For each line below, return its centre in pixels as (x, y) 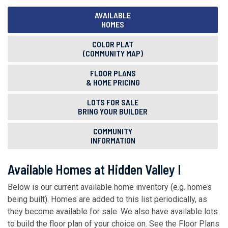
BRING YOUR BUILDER (113, 111)
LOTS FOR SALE (113, 102)
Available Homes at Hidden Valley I (94, 169)
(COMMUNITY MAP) (113, 53)
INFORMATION (113, 140)
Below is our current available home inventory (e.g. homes (110, 187)
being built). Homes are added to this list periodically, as (107, 199)
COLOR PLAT (113, 44)
